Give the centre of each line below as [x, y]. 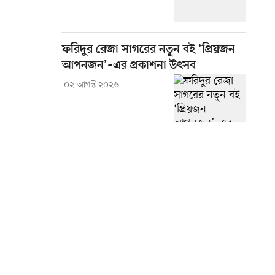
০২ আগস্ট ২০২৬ [91, 85]
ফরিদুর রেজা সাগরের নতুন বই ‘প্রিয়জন [149, 50]
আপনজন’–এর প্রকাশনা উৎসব [129, 66]
